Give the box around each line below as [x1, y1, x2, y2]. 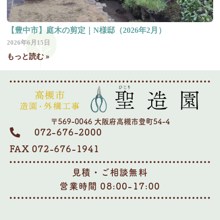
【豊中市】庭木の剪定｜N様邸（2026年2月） [7, 26, 166, 35]
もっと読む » [7, 52, 50, 61]
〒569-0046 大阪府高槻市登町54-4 [50, 118, 170, 126]
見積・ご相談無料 [72, 168, 148, 177]
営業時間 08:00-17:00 [59, 182, 161, 191]
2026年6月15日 [7, 39, 50, 47]
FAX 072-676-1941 [10, 144, 100, 154]
